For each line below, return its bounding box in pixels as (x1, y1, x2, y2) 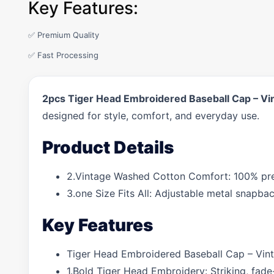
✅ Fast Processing (28, 50, 98, 60)
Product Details (42, 137, 174, 158)
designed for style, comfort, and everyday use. (42, 109, 259, 122)
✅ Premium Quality (28, 30, 99, 40)
